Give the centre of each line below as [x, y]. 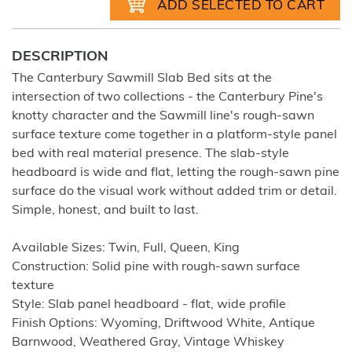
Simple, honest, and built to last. [105, 211]
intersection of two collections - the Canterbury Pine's [167, 97]
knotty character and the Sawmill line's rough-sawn [163, 116]
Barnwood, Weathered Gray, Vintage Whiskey [148, 343]
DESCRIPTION [60, 57]
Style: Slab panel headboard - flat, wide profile [149, 305]
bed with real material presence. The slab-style [150, 154]
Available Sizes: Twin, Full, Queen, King [126, 248]
